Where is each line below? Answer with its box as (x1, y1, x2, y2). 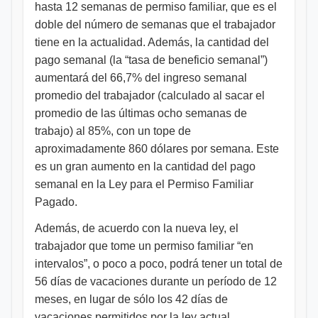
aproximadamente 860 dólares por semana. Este (35, 143, 279, 155)
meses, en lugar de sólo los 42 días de (35, 293, 228, 305)
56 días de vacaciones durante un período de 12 (35, 275, 277, 287)
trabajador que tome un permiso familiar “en (35, 240, 253, 252)
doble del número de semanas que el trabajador (35, 18, 275, 31)
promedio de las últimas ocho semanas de (35, 107, 247, 119)
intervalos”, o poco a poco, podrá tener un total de (35, 258, 283, 270)
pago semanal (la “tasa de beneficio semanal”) (35, 54, 268, 66)
